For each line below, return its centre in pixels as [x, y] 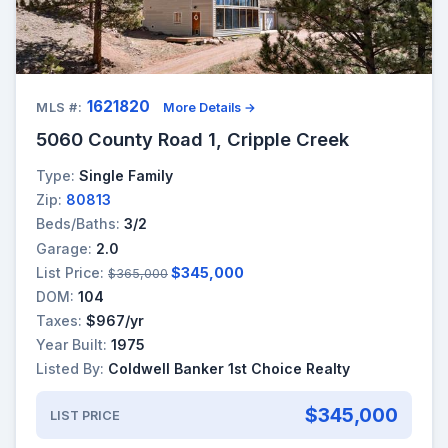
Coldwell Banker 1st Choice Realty [229, 369]
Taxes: [59, 321]
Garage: [64, 248]
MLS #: [59, 107]
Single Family [126, 175]
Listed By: [70, 369]
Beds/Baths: [78, 224]
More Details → [210, 107]
